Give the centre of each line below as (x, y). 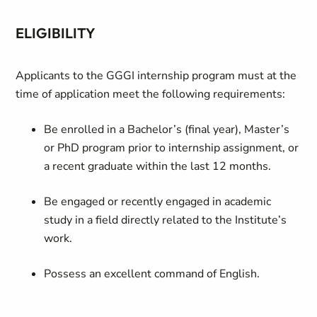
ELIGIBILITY (59, 33)
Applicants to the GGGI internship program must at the (156, 76)
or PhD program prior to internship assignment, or (172, 148)
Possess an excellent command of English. (155, 274)
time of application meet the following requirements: (152, 94)
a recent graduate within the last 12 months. (159, 166)
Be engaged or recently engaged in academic (158, 202)
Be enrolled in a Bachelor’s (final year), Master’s (167, 129)
